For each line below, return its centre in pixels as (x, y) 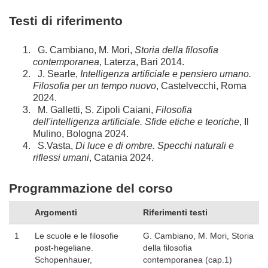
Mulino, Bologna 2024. (82, 134)
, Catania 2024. (121, 158)
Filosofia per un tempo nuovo (95, 86)
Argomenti (56, 213)
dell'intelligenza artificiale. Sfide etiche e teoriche (136, 122)
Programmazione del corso (91, 188)
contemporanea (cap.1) (188, 260)
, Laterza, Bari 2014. (143, 62)
